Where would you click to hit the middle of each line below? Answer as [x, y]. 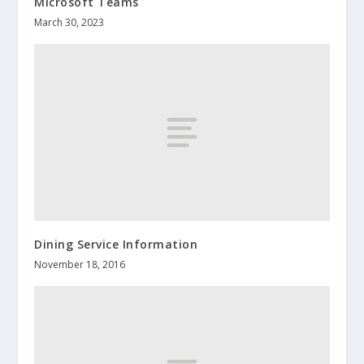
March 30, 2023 [69, 22]
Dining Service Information [116, 244]
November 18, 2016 [80, 264]
